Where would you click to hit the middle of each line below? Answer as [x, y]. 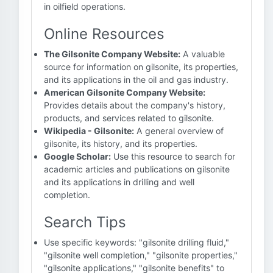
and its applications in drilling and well [119, 182]
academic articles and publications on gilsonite [137, 169]
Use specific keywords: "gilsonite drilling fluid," [136, 242]
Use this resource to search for [173, 156]
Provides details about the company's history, [135, 105]
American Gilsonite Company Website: [125, 92]
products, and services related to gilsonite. [129, 118]
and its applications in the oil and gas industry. [136, 80]
